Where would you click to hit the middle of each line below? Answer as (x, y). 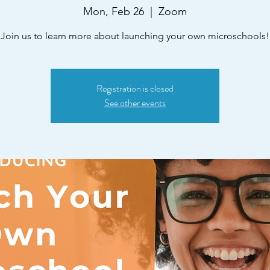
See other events (135, 103)
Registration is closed (135, 88)
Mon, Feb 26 (114, 11)
